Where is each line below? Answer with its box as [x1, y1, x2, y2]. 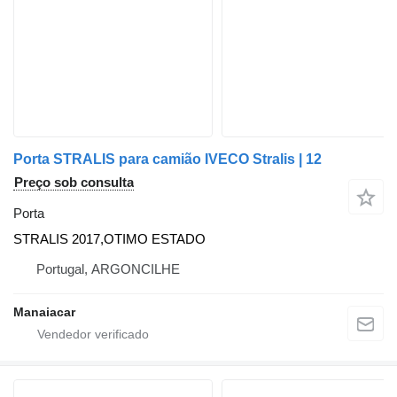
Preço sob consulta [14, 174, 134, 190]
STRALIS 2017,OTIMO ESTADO [13, 230, 206, 246]
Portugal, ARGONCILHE [36, 261, 180, 276]
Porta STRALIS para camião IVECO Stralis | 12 [13, 151, 322, 167]
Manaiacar [13, 304, 75, 319]
